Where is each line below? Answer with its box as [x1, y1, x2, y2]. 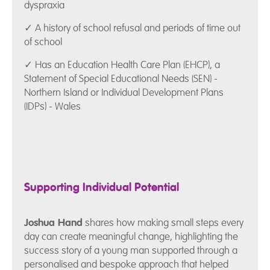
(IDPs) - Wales [24, 100, 81, 113]
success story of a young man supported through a [24, 243, 237, 257]
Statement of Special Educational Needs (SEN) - [24, 72, 218, 86]
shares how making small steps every [83, 216, 243, 229]
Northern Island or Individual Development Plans [24, 86, 224, 99]
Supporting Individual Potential [24, 180, 179, 195]
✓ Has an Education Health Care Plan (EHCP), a [24, 58, 220, 72]
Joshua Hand [24, 216, 83, 229]
